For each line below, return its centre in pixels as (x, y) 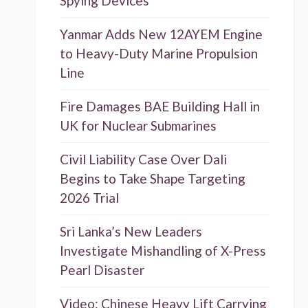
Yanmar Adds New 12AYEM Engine (161, 34)
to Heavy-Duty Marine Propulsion (158, 54)
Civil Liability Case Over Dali (143, 159)
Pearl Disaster (102, 270)
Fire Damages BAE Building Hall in (159, 107)
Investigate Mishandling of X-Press (163, 251)
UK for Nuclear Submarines (138, 126)
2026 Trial (89, 198)
